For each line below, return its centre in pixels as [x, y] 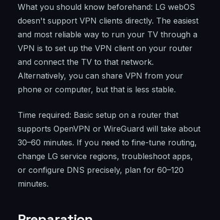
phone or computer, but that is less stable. [97, 90]
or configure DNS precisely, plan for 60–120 [101, 170]
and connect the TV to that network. [86, 62]
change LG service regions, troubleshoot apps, [105, 156]
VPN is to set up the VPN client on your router [105, 48]
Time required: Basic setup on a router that [98, 115]
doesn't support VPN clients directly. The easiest [108, 21]
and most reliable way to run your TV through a [108, 35]
